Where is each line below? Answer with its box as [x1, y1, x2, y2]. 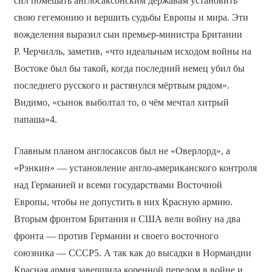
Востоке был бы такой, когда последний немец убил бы [13, 63, 245, 73]
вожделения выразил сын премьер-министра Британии [13, 29, 242, 39]
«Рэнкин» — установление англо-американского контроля [13, 162, 257, 173]
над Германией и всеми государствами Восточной [13, 179, 222, 190]
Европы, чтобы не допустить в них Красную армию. [13, 196, 233, 207]
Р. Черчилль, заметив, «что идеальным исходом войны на [13, 46, 251, 56]
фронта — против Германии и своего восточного [13, 230, 219, 241]
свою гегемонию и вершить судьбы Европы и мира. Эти [13, 12, 248, 22]
